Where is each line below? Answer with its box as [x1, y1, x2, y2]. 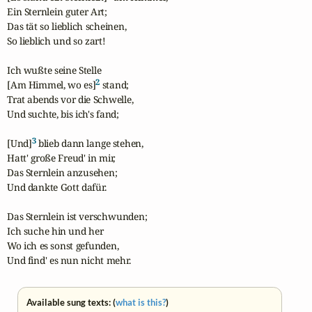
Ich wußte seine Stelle [7, 63, 102, 77]
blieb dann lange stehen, [36, 136, 143, 150]
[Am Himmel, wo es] [7, 77, 96, 91]
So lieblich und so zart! [7, 33, 106, 47]
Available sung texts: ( [26, 297, 116, 309]
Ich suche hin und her [7, 224, 104, 237]
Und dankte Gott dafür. [7, 180, 107, 194]
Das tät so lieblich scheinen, [7, 19, 127, 33]
